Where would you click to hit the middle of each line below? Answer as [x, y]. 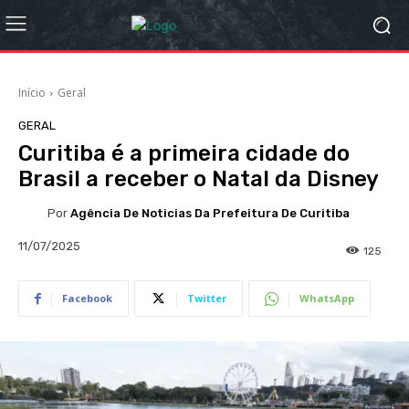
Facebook [87, 299]
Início [32, 93]
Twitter [207, 299]
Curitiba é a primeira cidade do [184, 153]
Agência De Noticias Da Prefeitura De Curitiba [210, 213]
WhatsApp [327, 299]
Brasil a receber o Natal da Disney [199, 179]
